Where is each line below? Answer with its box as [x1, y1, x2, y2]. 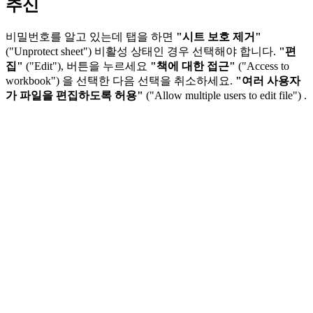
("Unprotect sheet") [6, 45, 92, 57]
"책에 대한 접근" [150, 59, 238, 72]
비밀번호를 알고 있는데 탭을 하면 [6, 30, 176, 43]
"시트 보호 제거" [176, 30, 261, 43]
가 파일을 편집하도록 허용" [6, 89, 146, 101]
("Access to [238, 59, 289, 72]
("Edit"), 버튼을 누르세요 [26, 59, 150, 72]
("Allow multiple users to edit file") [146, 89, 301, 101]
